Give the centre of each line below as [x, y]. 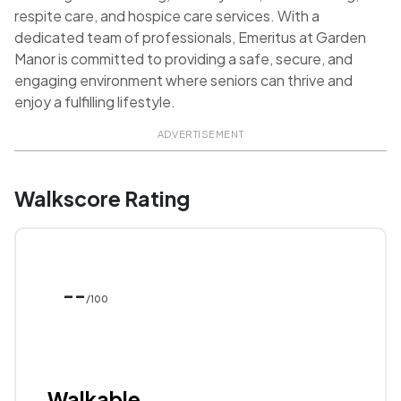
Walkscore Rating [102, 199]
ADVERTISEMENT [200, 134]
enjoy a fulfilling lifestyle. [95, 102]
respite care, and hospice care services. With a [167, 16]
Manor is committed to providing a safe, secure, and [183, 59]
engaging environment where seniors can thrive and [183, 81]
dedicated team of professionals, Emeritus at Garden [190, 38]
